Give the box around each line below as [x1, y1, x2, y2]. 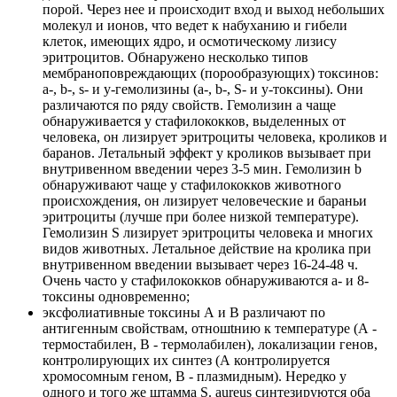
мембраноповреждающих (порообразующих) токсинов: [43, 66, 378, 82]
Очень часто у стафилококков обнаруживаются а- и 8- [43, 273, 369, 289]
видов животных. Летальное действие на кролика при [43, 241, 371, 257]
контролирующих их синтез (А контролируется [43, 353, 330, 369]
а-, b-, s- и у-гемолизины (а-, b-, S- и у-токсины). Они [43, 82, 363, 97]
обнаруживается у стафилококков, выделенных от [43, 113, 346, 129]
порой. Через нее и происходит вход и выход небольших [43, 2, 385, 18]
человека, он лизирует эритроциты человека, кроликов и [43, 129, 387, 145]
